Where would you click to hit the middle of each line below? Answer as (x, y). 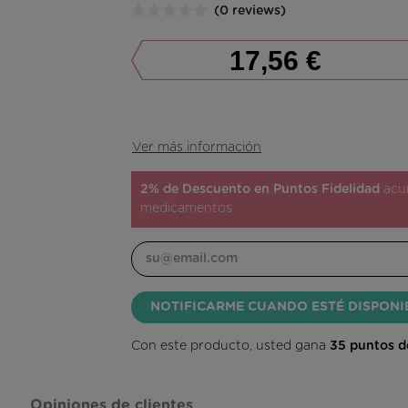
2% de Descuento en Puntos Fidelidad (260, 190)
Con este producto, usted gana (230, 347)
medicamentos (186, 209)
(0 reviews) (250, 11)
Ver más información (197, 148)
